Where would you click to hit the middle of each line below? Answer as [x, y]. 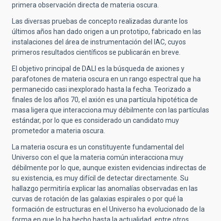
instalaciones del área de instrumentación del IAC [88, 42]
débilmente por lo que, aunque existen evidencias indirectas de [109, 168]
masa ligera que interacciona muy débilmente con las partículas [110, 110]
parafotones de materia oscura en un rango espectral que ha [106, 79]
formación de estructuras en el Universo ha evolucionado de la [108, 209]
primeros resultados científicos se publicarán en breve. [96, 53]
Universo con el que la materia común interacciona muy [98, 158]
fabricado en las [176, 32]
